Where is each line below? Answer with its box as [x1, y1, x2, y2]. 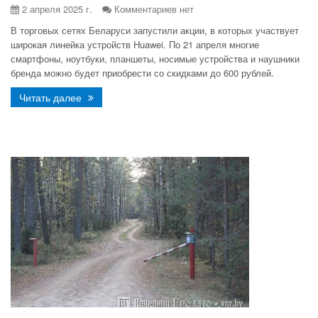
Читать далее [19, 90, 84, 104]
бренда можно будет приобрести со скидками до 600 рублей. [11, 66, 274, 79]
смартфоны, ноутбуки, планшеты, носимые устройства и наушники [11, 52, 300, 65]
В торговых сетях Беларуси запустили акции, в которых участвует [11, 23, 299, 37]
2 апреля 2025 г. [19, 2, 92, 16]
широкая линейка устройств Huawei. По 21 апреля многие [11, 38, 259, 51]
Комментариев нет [114, 2, 194, 16]
